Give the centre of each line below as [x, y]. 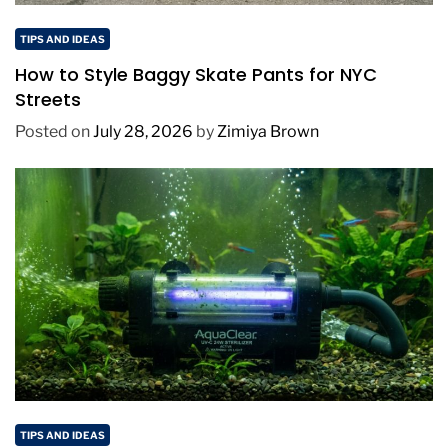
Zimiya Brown [268, 131]
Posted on [54, 131]
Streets [48, 99]
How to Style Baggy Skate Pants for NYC [196, 74]
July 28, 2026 [143, 131]
